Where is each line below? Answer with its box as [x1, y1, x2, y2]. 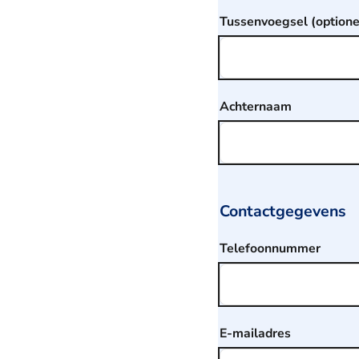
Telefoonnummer [220, 239, 321, 257]
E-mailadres [220, 324, 291, 342]
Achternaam [220, 97, 292, 115]
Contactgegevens [220, 200, 346, 222]
